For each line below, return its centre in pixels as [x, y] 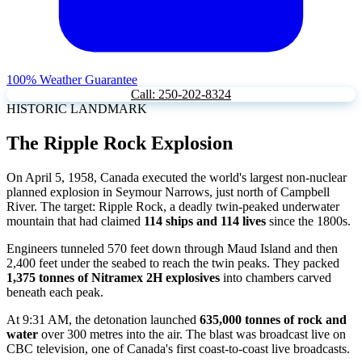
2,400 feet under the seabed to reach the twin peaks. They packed [173, 263]
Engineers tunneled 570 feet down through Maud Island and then [172, 249]
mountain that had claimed [75, 221]
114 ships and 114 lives [205, 221]
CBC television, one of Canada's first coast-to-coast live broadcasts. [178, 349]
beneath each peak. [55, 293]
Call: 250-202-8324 [181, 95]
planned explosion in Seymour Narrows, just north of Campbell [168, 192]
